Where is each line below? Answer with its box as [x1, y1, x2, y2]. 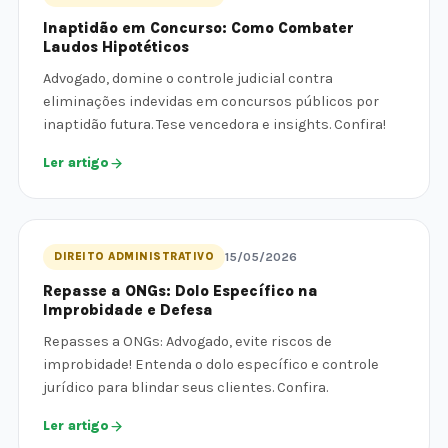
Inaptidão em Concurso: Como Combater [43, 19, 354, 37]
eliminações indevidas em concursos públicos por [43, 93, 379, 110]
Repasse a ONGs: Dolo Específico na [43, 282, 318, 300]
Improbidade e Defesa [43, 301, 213, 319]
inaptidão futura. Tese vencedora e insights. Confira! [43, 116, 386, 133]
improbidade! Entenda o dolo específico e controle [43, 356, 379, 373]
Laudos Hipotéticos [43, 38, 189, 56]
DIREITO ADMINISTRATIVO [54, 250, 214, 263]
